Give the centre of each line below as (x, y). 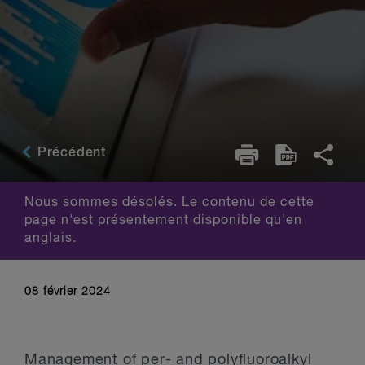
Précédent (70, 153)
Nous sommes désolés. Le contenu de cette (169, 203)
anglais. (51, 239)
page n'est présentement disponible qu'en (163, 221)
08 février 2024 (68, 292)
